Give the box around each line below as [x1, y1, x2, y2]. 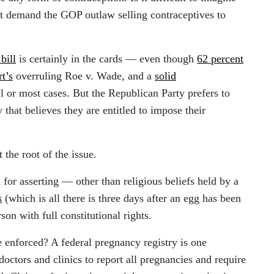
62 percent [197, 52, 243, 65]
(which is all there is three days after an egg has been [2, 191, 241, 204]
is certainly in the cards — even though [16, 52, 197, 65]
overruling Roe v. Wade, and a [13, 69, 155, 82]
